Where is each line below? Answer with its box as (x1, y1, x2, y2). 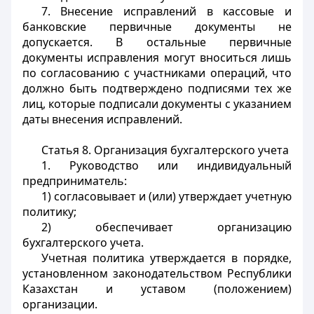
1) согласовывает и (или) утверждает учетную (41, 189, 292, 204)
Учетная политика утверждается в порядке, (41, 250, 292, 266)
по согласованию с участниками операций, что (22, 65, 292, 81)
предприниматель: (22, 173, 127, 189)
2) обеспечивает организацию (41, 219, 292, 235)
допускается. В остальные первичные (22, 34, 292, 50)
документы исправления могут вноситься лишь (22, 50, 292, 65)
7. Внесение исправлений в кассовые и (41, 4, 292, 19)
